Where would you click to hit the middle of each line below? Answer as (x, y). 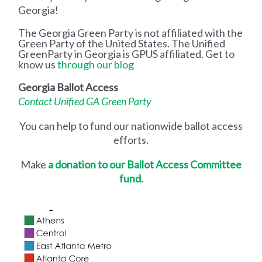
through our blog (96, 65)
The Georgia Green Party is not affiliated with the (131, 33)
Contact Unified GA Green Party (85, 101)
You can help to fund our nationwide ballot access (131, 126)
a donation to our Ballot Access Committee (144, 165)
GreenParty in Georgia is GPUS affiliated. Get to (127, 54)
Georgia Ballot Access (68, 87)
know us (38, 65)
